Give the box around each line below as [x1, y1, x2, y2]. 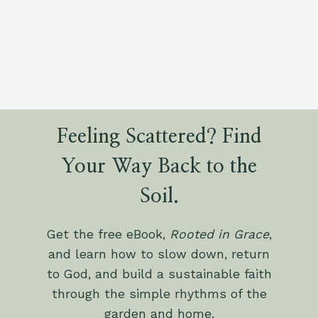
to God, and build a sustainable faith [46, 267, 272, 282]
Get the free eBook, [46, 227, 170, 242]
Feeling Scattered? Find [56, 127, 262, 148]
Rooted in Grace [169, 227, 269, 242]
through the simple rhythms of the [51, 287, 267, 302]
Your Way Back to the [61, 157, 257, 177]
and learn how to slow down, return [48, 247, 270, 262]
